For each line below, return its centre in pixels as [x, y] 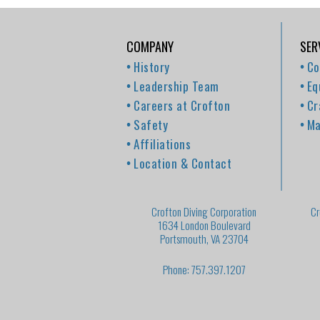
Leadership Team [176, 86]
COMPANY [150, 46]
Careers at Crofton [182, 105]
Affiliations [162, 144]
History [152, 67]
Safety [151, 125]
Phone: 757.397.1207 [204, 269]
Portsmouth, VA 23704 [204, 239]
